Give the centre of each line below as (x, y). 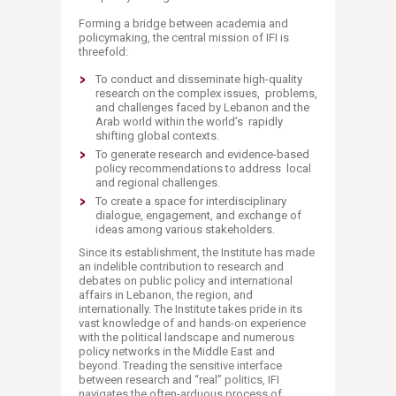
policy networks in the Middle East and (177, 351)
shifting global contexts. (157, 136)
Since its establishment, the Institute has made (197, 252)
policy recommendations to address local (203, 168)
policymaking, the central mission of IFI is (184, 38)
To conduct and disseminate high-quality (199, 79)
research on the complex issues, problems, (206, 93)
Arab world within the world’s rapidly (189, 122)
